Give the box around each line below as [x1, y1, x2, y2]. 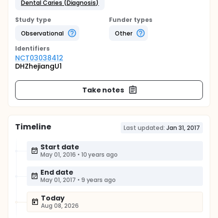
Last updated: [123, 124, 165, 132]
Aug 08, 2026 [41, 201, 79, 210]
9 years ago [81, 176, 116, 184]
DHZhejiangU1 [15, 61, 62, 71]
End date [40, 167, 73, 177]
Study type [15, 16, 51, 24]
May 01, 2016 [40, 150, 76, 159]
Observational [21, 29, 64, 37]
